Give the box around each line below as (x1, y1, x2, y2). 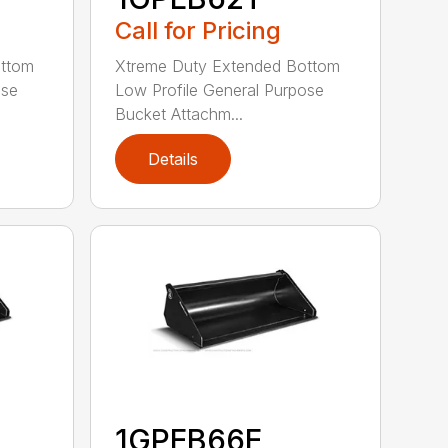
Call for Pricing (115, 15, 282, 45)
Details (148, 148, 199, 169)
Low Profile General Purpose (115, 79, 325, 100)
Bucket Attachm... (115, 103, 244, 124)
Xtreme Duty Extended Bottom (115, 55, 341, 76)
